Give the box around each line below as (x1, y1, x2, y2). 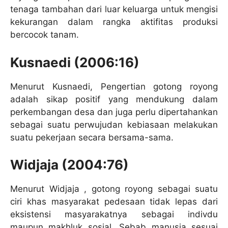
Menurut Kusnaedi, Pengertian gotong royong (10, 81, 218, 92)
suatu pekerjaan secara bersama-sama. (10, 132, 174, 142)
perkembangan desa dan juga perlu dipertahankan (10, 106, 218, 117)
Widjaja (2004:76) (10, 157, 129, 173)
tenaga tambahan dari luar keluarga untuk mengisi (10, 4, 218, 15)
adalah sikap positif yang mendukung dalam (10, 94, 218, 104)
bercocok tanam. (10, 30, 79, 40)
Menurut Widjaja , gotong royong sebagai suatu (10, 184, 218, 194)
